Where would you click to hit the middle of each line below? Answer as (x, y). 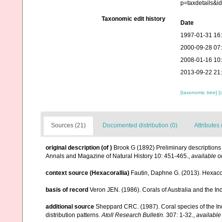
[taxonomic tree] (199, 92)
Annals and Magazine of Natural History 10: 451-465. (117, 156)
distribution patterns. (74, 215)
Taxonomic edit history (133, 19)
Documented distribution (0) (140, 125)
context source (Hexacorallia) (87, 173)
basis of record (67, 190)
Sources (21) (68, 125)
